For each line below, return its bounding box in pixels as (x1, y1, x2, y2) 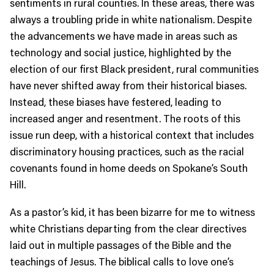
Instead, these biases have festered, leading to (10, 94, 221, 109)
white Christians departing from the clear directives (10, 221, 246, 236)
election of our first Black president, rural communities (10, 61, 259, 76)
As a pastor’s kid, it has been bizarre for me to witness (10, 204, 255, 220)
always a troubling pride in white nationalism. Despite (10, 12, 252, 27)
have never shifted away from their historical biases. (10, 78, 246, 93)
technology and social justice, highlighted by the (10, 45, 231, 60)
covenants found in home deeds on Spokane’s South (10, 160, 248, 176)
